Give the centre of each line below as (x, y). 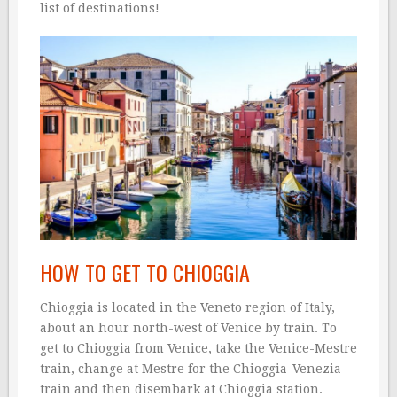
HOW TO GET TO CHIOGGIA (145, 272)
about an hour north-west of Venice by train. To (188, 328)
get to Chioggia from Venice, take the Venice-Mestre (198, 349)
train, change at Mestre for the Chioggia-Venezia (191, 369)
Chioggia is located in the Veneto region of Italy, (187, 308)
